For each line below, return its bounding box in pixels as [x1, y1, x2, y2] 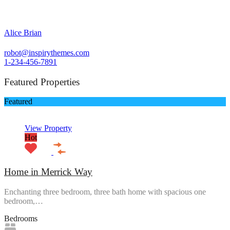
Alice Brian [4, 28, 42, 37]
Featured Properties [4, 76, 80, 87]
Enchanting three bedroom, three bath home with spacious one [4, 187, 206, 196]
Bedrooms [4, 214, 37, 223]
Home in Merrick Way [4, 166, 92, 178]
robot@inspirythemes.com [4, 48, 89, 57]
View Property [25, 124, 72, 133]
